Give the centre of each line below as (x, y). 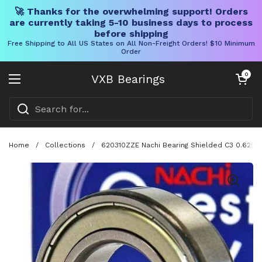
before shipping (131, 34)
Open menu (42, 86)
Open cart (246, 74)
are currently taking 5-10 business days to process (131, 23)
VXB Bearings (128, 79)
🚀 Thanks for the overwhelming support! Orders (131, 11)
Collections (65, 145)
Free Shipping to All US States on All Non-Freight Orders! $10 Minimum (131, 43)
